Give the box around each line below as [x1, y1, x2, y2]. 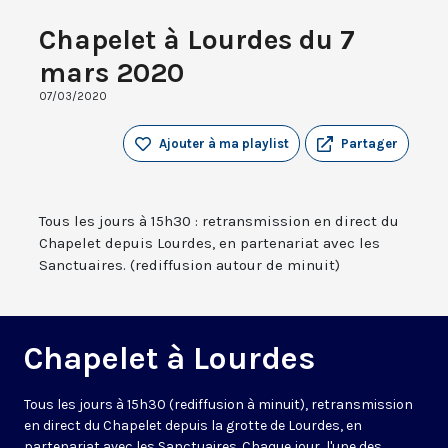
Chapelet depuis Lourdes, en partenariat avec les [39, 234, 380, 253]
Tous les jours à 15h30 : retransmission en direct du [39, 212, 399, 231]
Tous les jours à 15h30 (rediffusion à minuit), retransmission [24, 396, 413, 414]
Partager [341, 136, 398, 152]
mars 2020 [39, 56, 184, 90]
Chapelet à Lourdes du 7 [39, 23, 355, 57]
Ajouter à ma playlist [159, 136, 289, 152]
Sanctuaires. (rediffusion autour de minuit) [39, 256, 340, 275]
